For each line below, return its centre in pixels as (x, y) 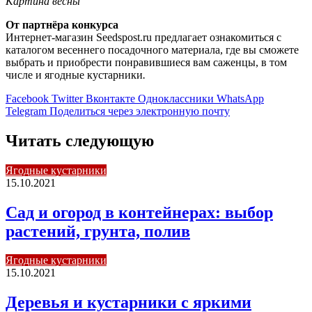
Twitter (67, 98)
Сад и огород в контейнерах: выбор (139, 212)
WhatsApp (240, 98)
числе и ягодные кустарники (74, 75)
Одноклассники (176, 98)
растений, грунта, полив (98, 231)
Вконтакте (110, 98)
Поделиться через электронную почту (140, 111)
